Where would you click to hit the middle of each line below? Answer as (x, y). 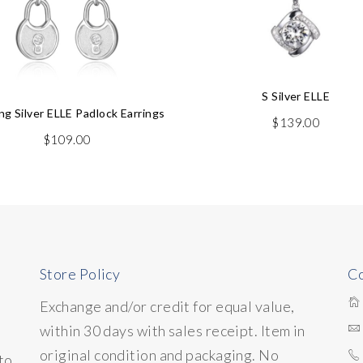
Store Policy (80, 274)
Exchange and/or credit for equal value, (167, 307)
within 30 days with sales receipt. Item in (173, 331)
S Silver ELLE (296, 96)
